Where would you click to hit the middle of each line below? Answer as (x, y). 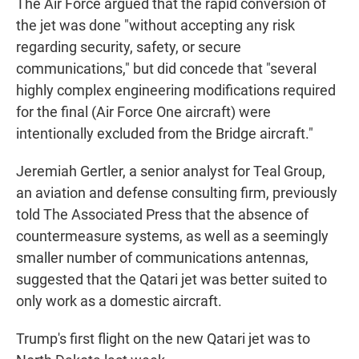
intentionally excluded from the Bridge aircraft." (165, 134)
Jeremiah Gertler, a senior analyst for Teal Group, (171, 171)
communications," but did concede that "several (166, 69)
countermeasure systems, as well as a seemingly (172, 236)
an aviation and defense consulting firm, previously (177, 193)
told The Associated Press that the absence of (162, 215)
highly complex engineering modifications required (176, 91)
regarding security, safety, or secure (129, 47)
